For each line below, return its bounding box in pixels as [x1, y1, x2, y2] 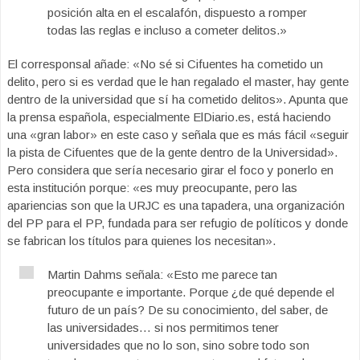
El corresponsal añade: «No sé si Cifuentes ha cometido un [7, 56, 323, 71]
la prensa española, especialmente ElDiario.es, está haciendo [7, 109, 331, 124]
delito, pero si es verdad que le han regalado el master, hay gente [7, 74, 349, 88]
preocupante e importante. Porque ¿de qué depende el [47, 284, 334, 299]
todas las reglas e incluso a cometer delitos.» [47, 22, 287, 37]
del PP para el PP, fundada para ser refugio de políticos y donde [7, 215, 348, 230]
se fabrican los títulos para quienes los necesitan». [7, 233, 276, 247]
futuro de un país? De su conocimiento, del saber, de [47, 302, 328, 317]
